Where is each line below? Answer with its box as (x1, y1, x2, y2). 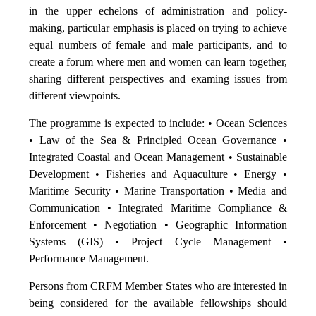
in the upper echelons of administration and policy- (29, 5, 287, 18)
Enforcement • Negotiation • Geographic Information (29, 219, 287, 231)
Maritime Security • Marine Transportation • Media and (29, 185, 287, 197)
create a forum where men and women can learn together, (29, 56, 287, 68)
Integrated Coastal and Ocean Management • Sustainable (29, 151, 287, 164)
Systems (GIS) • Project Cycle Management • (29, 236, 287, 248)
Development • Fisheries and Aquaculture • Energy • (29, 168, 287, 181)
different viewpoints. (29, 90, 121, 102)
